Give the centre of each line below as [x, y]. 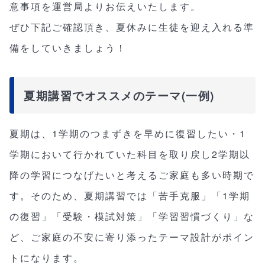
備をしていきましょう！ [68, 47]
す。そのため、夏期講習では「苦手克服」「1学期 [130, 195]
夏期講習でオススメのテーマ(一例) [119, 95]
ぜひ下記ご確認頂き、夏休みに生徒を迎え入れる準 [132, 27]
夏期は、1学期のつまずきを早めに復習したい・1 [128, 133]
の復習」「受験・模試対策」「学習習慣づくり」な [132, 216]
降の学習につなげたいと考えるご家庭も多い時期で [132, 174]
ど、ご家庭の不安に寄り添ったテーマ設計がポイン [132, 237]
